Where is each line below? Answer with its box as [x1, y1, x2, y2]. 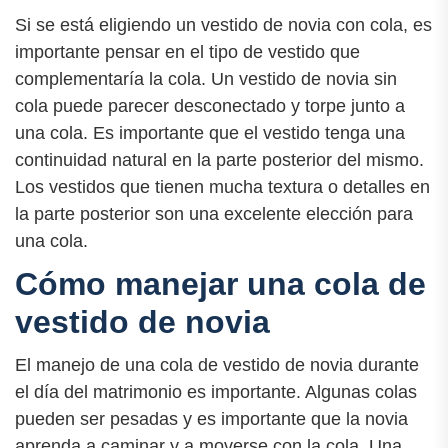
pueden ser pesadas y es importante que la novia [15, 409, 408, 430]
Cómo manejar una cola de [15, 265, 426, 302]
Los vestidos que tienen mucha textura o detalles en [15, 176, 430, 197]
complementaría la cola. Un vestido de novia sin [15, 68, 397, 89]
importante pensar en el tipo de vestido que [15, 41, 360, 62]
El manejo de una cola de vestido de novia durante [15, 355, 419, 376]
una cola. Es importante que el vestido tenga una [15, 122, 405, 143]
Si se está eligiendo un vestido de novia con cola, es [15, 14, 432, 35]
